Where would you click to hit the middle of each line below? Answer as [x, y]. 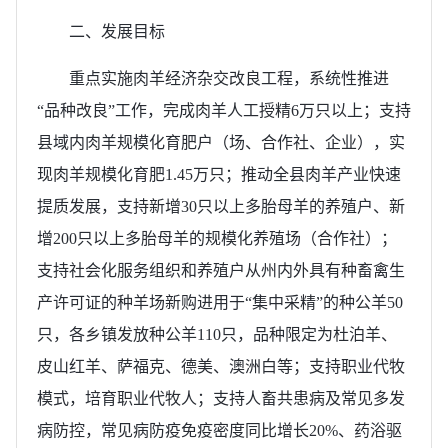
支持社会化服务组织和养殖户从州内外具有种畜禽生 [221, 270]
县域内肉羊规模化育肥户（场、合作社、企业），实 [221, 142]
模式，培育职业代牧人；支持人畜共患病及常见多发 [221, 398]
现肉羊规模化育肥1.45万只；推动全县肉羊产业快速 [219, 174]
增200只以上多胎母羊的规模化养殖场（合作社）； [217, 238]
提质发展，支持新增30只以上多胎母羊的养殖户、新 [221, 206]
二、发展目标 [117, 31]
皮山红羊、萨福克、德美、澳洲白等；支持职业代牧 [221, 366]
